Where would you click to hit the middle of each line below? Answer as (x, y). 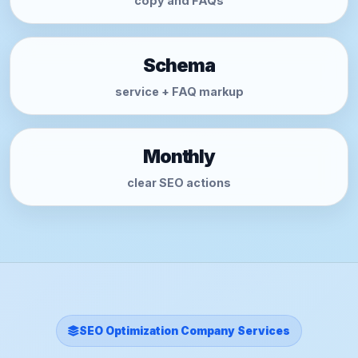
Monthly (179, 157)
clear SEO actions (179, 183)
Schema (179, 66)
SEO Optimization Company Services (185, 331)
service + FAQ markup (179, 91)
